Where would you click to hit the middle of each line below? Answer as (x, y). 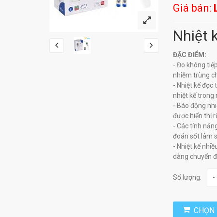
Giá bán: (193, 8)
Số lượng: (187, 178)
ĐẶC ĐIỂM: (190, 54)
